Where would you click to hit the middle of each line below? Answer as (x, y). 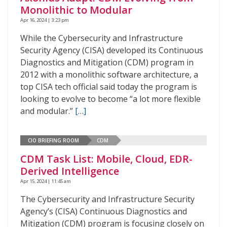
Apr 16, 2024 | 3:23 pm (45, 20)
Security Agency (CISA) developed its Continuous (112, 50)
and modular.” (48, 111)
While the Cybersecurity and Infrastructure (102, 38)
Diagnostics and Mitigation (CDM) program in (107, 62)
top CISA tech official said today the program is (109, 87)
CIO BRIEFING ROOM (53, 140)
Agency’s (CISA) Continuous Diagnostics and (104, 211)
